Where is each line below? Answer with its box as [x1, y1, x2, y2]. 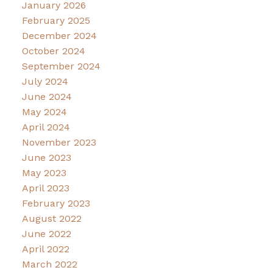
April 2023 [21, 182, 69, 194]
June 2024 [21, 91, 72, 103]
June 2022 [21, 228, 71, 240]
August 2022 [21, 213, 82, 225]
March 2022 [21, 258, 77, 271]
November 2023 [21, 136, 96, 149]
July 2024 [21, 76, 68, 88]
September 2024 [21, 60, 101, 73]
